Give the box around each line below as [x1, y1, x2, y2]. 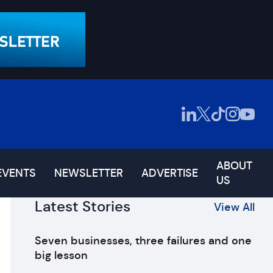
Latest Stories [34, 197, 130, 216]
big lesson [34, 249, 88, 262]
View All [213, 200, 255, 214]
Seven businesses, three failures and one [34, 234, 252, 247]
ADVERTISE [141, 166, 198, 180]
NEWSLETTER [54, 166, 123, 180]
